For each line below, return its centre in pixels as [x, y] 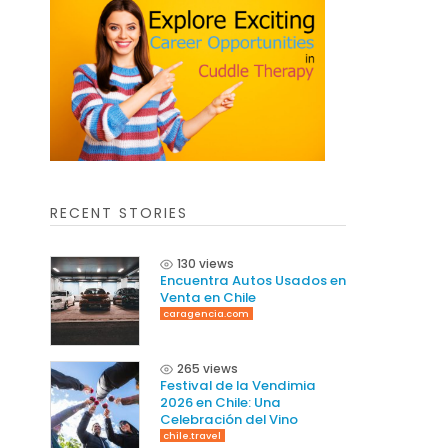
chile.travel [192, 435]
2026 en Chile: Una [220, 402]
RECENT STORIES [118, 213]
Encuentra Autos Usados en [252, 280]
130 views [205, 263]
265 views [207, 368]
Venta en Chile [207, 297]
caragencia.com [206, 313]
